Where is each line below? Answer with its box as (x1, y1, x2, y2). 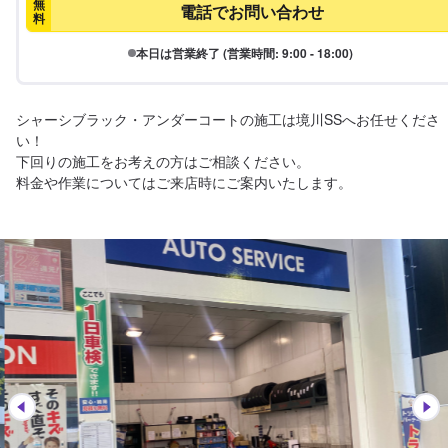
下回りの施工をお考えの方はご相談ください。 (16, 151, 310, 171)
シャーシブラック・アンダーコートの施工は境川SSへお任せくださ (16, 109, 440, 129)
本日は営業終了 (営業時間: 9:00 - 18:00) (135, 44, 353, 62)
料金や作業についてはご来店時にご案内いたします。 (16, 172, 352, 192)
